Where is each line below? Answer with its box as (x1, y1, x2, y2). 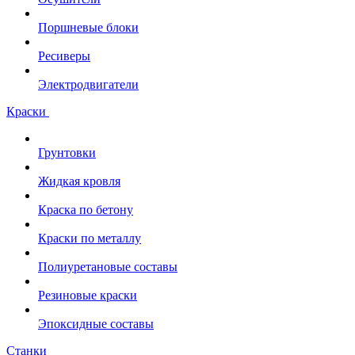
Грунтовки (38, 146, 96, 160)
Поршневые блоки (38, 21, 139, 35)
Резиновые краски (38, 288, 137, 303)
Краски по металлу (38, 231, 141, 246)
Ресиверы (38, 49, 90, 63)
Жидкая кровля (38, 174, 120, 189)
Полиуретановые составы (38, 260, 177, 274)
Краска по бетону (38, 203, 133, 217)
